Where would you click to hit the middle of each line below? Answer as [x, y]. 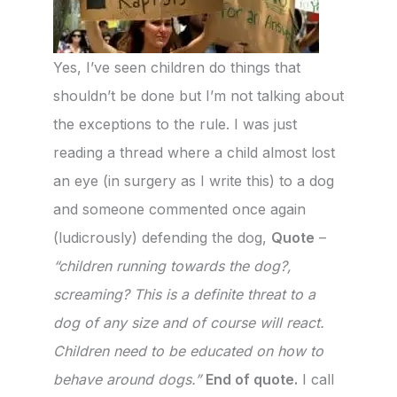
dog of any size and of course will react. [189, 323]
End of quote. [252, 380]
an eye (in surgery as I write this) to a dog [194, 181]
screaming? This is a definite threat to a [184, 295]
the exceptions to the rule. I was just [175, 125]
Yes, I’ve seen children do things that [177, 68]
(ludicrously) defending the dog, [162, 238]
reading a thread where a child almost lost [194, 153]
